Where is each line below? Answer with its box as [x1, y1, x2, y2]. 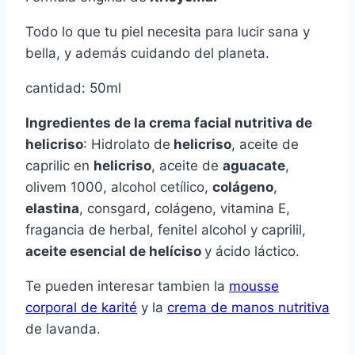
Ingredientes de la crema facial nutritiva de [25, 114, 312, 131]
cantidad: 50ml [25, 79, 121, 96]
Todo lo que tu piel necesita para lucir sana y [25, 23, 310, 40]
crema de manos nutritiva [167, 299, 330, 315]
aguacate [223, 157, 285, 174]
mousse [229, 277, 279, 294]
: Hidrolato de [83, 136, 170, 152]
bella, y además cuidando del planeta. [25, 44, 269, 61]
